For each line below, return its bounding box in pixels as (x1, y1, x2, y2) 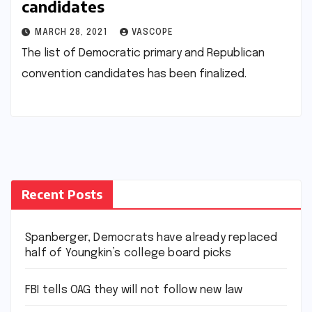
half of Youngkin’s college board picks (25, 247, 232, 260)
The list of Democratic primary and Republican (22, 47, 265, 59)
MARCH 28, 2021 (35, 28, 110, 37)
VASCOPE (132, 28, 173, 37)
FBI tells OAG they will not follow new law (25, 284, 243, 297)
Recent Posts (22, 186, 102, 203)
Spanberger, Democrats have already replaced (25, 232, 278, 244)
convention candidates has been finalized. (22, 68, 247, 80)
